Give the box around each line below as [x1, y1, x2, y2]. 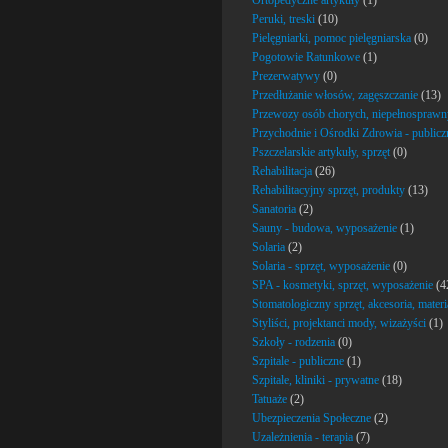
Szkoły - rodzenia [252, 335, 335, 349]
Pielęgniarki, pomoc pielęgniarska [252, 31, 411, 45]
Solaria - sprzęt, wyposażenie [252, 259, 390, 273]
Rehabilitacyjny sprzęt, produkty [252, 183, 405, 197]
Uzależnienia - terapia [252, 430, 353, 444]
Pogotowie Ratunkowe [252, 50, 360, 64]
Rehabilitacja [252, 164, 312, 178]
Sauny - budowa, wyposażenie [252, 221, 397, 235]
